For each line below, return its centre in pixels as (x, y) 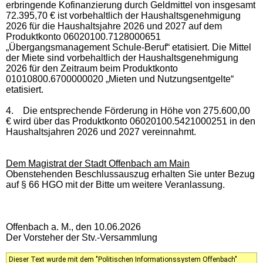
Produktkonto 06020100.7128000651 (83, 36)
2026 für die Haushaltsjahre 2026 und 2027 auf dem (114, 26)
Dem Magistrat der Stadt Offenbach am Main (98, 163)
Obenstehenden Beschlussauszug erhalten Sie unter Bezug (130, 174)
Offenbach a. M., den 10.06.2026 (73, 227)
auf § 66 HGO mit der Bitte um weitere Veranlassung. (115, 184)
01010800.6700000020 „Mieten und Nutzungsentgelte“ (120, 79)
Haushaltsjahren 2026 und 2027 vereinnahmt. (101, 131)
